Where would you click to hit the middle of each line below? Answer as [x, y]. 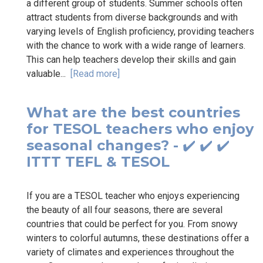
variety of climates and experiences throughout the [130, 252]
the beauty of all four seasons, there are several [124, 210]
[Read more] [95, 73]
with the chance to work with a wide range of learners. [136, 45]
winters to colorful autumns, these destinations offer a [138, 238]
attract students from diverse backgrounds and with [132, 17]
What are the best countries [133, 112]
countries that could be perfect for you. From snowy [132, 224]
